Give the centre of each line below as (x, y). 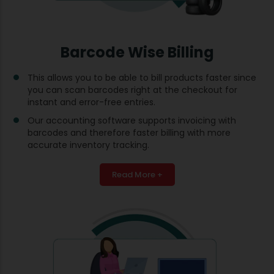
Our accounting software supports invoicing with (132, 120)
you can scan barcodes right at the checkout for (132, 90)
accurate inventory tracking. (88, 145)
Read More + (137, 174)
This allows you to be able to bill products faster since (142, 77)
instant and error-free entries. (91, 102)
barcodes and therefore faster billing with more (129, 132)
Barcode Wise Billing (137, 52)
